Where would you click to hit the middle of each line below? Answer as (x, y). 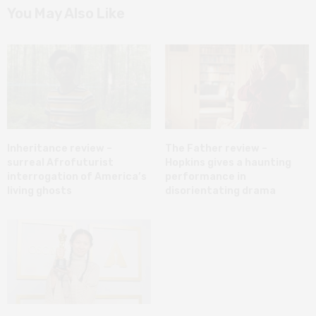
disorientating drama (220, 190)
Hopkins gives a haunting (228, 162)
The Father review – (216, 148)
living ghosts (39, 190)
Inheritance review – (60, 148)
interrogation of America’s (77, 176)
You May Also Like (66, 13)
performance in (206, 176)
